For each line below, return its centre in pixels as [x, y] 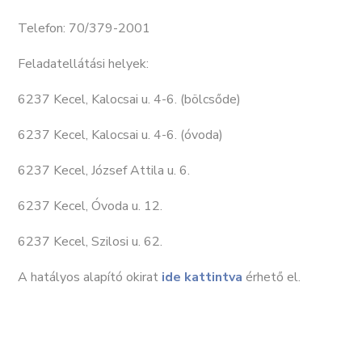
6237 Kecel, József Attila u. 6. [104, 170]
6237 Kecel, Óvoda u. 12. [90, 206]
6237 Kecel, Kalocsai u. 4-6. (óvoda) [120, 135]
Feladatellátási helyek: [83, 64]
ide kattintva [202, 277]
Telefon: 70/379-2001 [84, 28]
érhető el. [271, 277]
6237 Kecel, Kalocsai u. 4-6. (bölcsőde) [129, 99]
